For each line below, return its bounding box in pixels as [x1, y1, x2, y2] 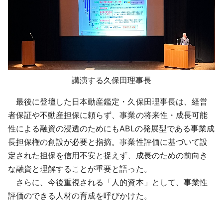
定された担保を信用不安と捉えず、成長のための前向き [8, 150, 208, 161]
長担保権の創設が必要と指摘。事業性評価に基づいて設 [8, 137, 208, 147]
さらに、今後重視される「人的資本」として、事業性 [8, 177, 208, 188]
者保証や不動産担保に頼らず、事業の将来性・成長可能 [8, 110, 208, 120]
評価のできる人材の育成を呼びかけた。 [8, 191, 152, 201]
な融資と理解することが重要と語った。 [8, 164, 152, 174]
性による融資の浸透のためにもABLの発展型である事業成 [8, 123, 215, 134]
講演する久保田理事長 [71, 75, 152, 86]
